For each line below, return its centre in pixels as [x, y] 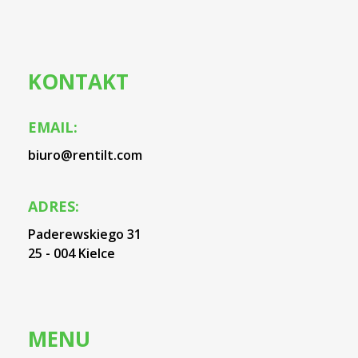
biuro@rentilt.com [85, 155]
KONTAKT [78, 82]
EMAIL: [53, 127]
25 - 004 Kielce [72, 254]
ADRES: [54, 207]
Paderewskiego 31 [85, 235]
